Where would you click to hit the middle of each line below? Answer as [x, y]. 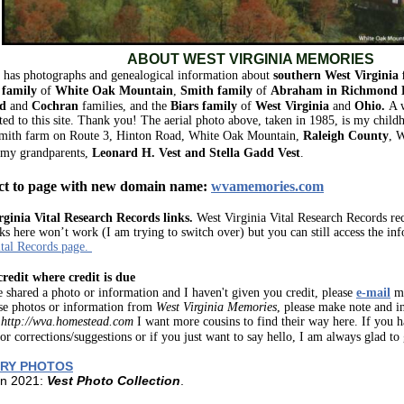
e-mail [373, 293]
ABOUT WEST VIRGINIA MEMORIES [250, 59]
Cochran [55, 106]
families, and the [124, 106]
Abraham [295, 91]
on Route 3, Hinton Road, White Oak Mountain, [178, 136]
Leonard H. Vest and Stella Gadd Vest [196, 153]
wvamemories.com [267, 186]
